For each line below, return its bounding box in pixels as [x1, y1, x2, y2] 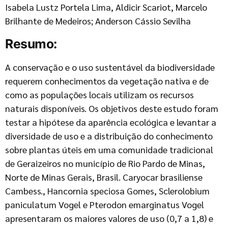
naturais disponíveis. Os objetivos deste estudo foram [5, 102, 218, 114]
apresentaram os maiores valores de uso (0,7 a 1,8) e [5, 212, 213, 224]
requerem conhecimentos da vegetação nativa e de [5, 75, 209, 87]
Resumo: [5, 36, 57, 51]
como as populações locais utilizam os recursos [5, 89, 194, 100]
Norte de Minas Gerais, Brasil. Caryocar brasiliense [5, 171, 203, 183]
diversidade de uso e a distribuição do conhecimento [5, 130, 213, 141]
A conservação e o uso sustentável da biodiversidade [5, 61, 215, 73]
